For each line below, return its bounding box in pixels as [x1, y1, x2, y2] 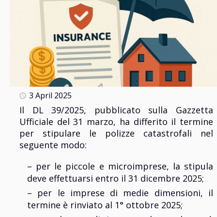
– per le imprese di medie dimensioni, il [27, 187, 213, 199]
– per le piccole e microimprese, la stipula [27, 160, 213, 172]
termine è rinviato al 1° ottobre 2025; [27, 199, 183, 211]
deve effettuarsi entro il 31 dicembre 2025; [27, 172, 204, 185]
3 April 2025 [29, 90, 72, 101]
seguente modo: [19, 139, 87, 151]
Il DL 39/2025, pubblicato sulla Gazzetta [19, 104, 213, 116]
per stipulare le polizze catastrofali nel [19, 127, 213, 139]
